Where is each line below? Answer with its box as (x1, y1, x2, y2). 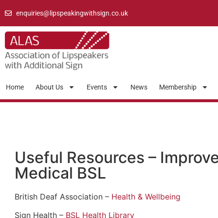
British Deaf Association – (15, 191, 111, 201)
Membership (159, 83, 197, 91)
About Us (36, 83, 63, 91)
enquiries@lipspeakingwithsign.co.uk (16, 9, 128, 17)
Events (87, 83, 107, 91)
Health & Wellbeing (111, 191, 185, 201)
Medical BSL (15, 163, 106, 182)
